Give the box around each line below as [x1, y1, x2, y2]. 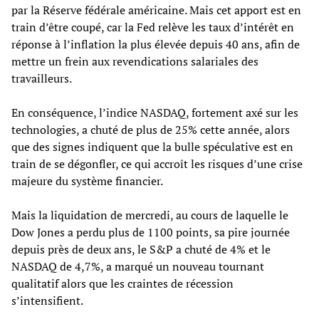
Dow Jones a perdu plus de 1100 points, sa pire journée [11, 224, 290, 240]
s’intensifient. [11, 292, 83, 308]
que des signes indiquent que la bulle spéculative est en [11, 138, 293, 155]
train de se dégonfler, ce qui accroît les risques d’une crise [11, 155, 303, 172]
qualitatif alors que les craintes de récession [11, 275, 234, 291]
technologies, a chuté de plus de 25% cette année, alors [11, 121, 290, 137]
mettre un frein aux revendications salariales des [11, 53, 258, 69]
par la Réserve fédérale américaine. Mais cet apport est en [11, 1, 301, 18]
